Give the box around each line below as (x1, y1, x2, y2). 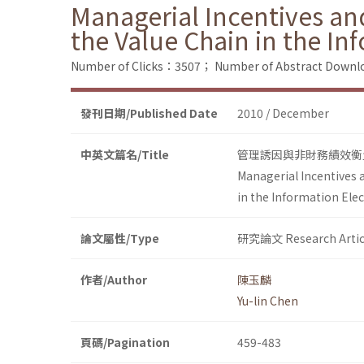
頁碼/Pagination (80, 334, 170, 351)
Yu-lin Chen (237, 292, 298, 310)
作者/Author (80, 271, 147, 288)
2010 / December (237, 105, 329, 122)
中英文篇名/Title (80, 146, 169, 163)
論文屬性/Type (80, 230, 159, 247)
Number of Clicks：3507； (71, 58, 212, 75)
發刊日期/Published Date (80, 105, 218, 122)
